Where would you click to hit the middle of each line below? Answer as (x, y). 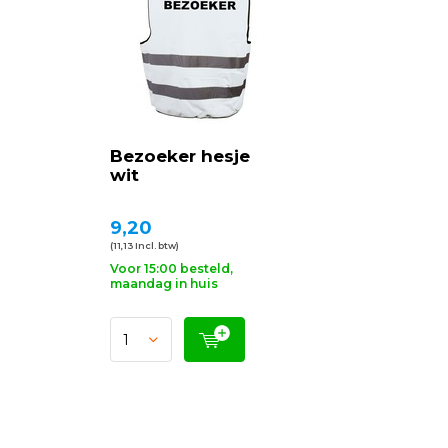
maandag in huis (164, 283)
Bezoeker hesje (180, 156)
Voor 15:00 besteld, (171, 268)
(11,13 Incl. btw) (144, 245)
